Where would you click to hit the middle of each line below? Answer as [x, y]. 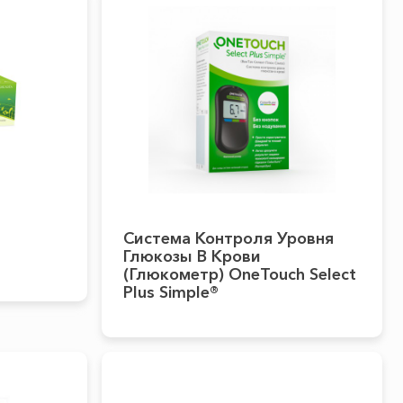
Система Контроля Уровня [228, 238]
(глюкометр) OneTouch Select [239, 274]
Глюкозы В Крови [192, 256]
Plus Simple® [170, 292]
